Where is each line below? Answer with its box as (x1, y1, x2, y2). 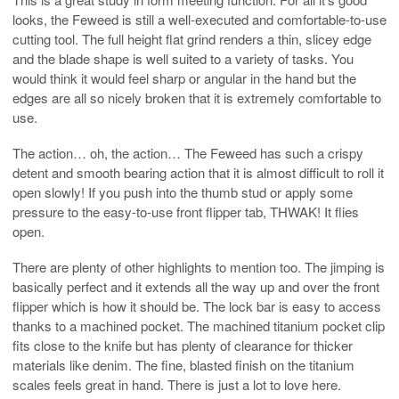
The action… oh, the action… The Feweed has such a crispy (12, 142, 363, 162)
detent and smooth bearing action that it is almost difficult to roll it (12, 162, 384, 182)
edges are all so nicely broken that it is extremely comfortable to (12, 87, 381, 107)
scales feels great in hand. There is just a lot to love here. (12, 374, 341, 394)
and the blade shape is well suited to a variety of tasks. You (12, 48, 354, 68)
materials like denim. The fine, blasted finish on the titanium (12, 354, 354, 374)
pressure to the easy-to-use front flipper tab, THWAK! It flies (12, 201, 359, 221)
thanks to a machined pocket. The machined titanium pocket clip (12, 315, 385, 335)
